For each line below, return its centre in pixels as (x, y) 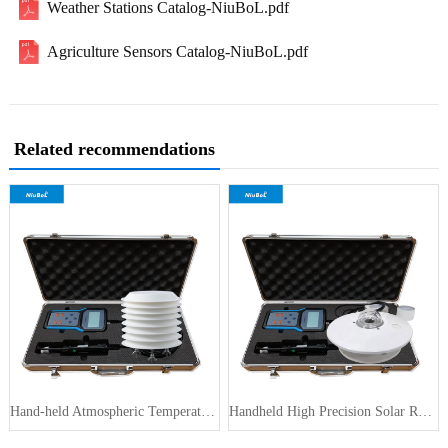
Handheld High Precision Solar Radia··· (425, 411)
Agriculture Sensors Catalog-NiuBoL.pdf (178, 52)
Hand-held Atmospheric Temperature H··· (207, 411)
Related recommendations (114, 149)
